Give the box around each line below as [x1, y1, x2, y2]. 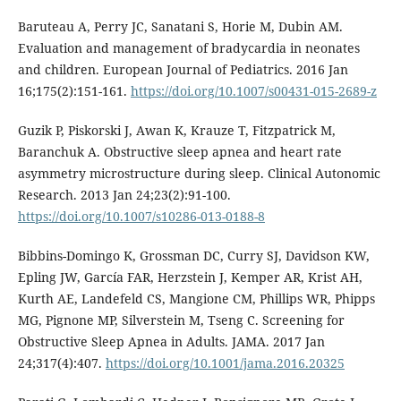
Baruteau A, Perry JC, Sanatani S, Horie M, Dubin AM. [17, 17, 343, 35]
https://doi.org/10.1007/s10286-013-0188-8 [17, 207, 265, 225]
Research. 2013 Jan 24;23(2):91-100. [17, 185, 231, 203]
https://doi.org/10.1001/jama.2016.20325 [105, 354, 345, 371]
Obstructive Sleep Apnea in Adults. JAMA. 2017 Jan [17, 332, 325, 350]
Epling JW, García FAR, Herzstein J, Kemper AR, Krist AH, [17, 268, 363, 286]
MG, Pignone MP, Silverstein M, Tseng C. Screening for [17, 311, 345, 328]
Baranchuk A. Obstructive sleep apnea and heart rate [17, 142, 342, 160]
